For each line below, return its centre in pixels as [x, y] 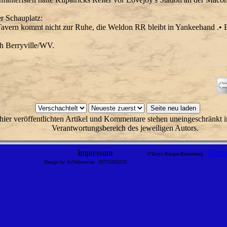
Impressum [95, 153]
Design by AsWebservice [71, 162]
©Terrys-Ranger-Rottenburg [177, 154]
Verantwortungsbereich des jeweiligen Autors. [125, 128]
